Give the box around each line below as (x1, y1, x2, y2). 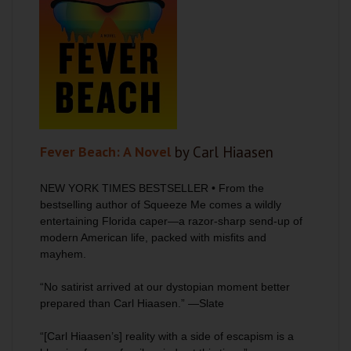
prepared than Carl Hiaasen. (40, 297, 181, 309)
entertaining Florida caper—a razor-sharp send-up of (40, 215, 302, 227)
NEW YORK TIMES (40, 182, 136, 194)
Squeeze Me (143, 198, 206, 211)
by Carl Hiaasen (175, 143, 273, 161)
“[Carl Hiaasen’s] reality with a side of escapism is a (40, 330, 294, 342)
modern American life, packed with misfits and (40, 231, 266, 244)
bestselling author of (40, 198, 143, 211)
